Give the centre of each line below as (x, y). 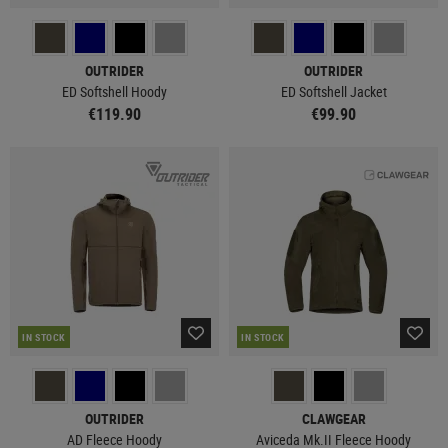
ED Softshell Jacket (333, 91)
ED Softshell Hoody (114, 91)
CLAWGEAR (333, 418)
